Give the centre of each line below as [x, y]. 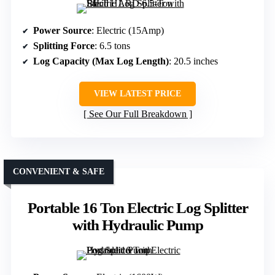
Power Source [62, 30]
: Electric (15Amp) [128, 30]
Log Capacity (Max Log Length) [101, 61]
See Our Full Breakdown [137, 114]
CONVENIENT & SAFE [59, 171]
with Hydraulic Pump [137, 225]
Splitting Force [64, 45]
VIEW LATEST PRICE [137, 93]
